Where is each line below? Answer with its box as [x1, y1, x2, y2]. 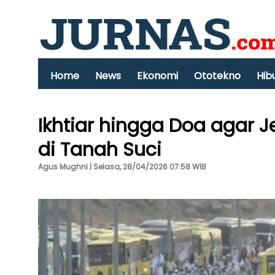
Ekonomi [137, 69, 178, 83]
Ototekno [194, 69, 241, 83]
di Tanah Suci [38, 137, 161, 163]
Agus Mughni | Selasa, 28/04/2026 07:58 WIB [38, 161, 206, 172]
